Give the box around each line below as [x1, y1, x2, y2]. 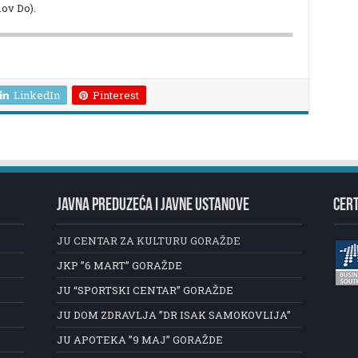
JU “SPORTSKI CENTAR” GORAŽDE [57, 282, 234, 297]
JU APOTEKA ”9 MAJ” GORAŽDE [57, 332, 224, 347]
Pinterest [92, 87, 139, 102]
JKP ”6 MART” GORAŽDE [57, 257, 183, 272]
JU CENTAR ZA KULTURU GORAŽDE [57, 233, 241, 248]
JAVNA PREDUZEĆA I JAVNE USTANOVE [57, 196, 250, 215]
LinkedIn [13, 87, 60, 102]
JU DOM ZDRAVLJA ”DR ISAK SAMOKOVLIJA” [57, 307, 292, 322]
